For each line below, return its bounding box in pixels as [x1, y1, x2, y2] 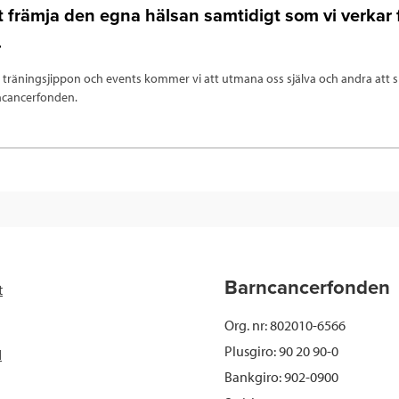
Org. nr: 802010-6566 [224, 316, 346, 335]
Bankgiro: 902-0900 [224, 368, 338, 387]
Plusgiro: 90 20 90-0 [224, 342, 338, 361]
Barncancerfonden [224, 276, 390, 300]
